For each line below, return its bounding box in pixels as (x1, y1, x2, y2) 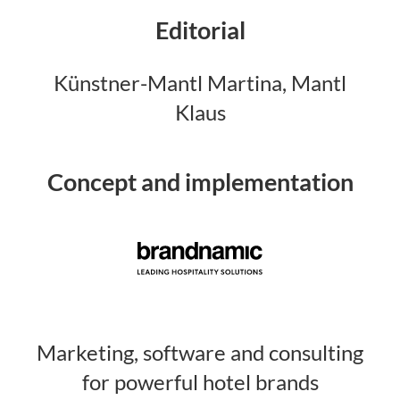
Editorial (154, 16, 246, 46)
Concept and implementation (46, 167, 354, 196)
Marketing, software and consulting (37, 339, 363, 365)
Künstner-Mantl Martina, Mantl (54, 71, 346, 96)
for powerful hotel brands (81, 369, 319, 395)
